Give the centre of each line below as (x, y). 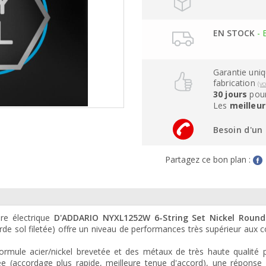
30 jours (230, 94)
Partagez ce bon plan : (209, 159)
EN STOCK (234, 33)
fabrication (235, 83)
